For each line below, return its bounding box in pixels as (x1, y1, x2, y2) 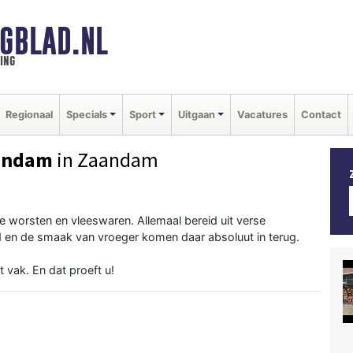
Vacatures (236, 108, 288, 121)
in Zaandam (53, 147, 158, 173)
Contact (300, 108, 341, 121)
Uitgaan (177, 108, 215, 121)
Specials (66, 108, 107, 121)
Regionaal (6, 108, 53, 121)
